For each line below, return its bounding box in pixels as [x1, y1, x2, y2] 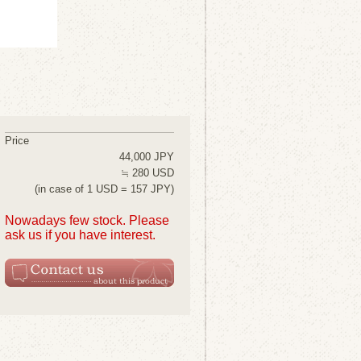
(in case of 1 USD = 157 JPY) [35, 183, 174, 195]
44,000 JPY [119, 151, 174, 163]
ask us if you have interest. [5, 228, 156, 242]
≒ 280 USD [121, 167, 174, 179]
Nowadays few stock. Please [5, 214, 169, 227]
